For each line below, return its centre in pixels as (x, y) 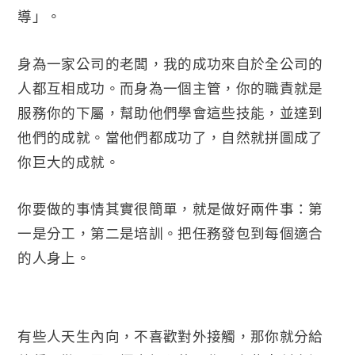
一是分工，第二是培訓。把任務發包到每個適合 (170, 233)
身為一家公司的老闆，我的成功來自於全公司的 (170, 63)
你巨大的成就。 (69, 161)
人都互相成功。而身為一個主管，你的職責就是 (170, 88)
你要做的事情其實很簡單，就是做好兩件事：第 (170, 208)
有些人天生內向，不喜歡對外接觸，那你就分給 (170, 336)
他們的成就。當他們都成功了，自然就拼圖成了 (170, 137)
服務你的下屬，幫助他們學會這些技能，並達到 (170, 112)
